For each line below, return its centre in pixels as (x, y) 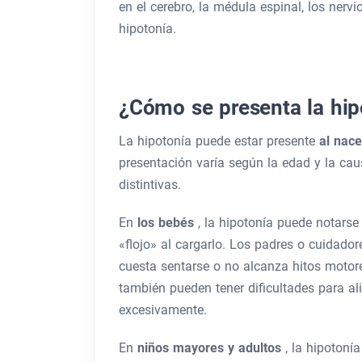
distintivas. (150, 185)
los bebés (168, 223)
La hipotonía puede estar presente (219, 141)
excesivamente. (163, 310)
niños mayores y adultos (211, 348)
